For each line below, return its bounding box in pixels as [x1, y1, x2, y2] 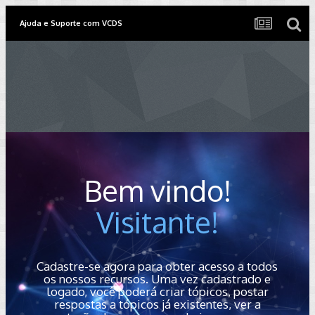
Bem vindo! [83, 172, 231, 209]
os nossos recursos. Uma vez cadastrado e [44, 271, 271, 286]
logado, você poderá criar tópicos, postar [46, 284, 269, 299]
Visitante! [96, 203, 219, 240]
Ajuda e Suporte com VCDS [20, 18, 122, 28]
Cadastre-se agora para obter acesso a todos [37, 259, 278, 274]
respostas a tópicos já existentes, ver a [53, 297, 261, 311]
